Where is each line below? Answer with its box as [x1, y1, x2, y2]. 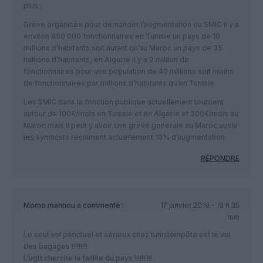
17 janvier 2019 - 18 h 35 [160, 201, 240, 210]
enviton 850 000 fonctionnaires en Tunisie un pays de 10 [23, 32, 220, 41]
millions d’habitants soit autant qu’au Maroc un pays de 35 [23, 43, 222, 53]
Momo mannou [23, 201, 75, 210]
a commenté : [75, 201, 124, 210]
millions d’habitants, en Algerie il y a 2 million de [23, 55, 189, 65]
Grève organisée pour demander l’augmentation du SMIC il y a [23, 20, 239, 29]
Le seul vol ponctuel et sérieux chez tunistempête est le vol [23, 230, 231, 240]
